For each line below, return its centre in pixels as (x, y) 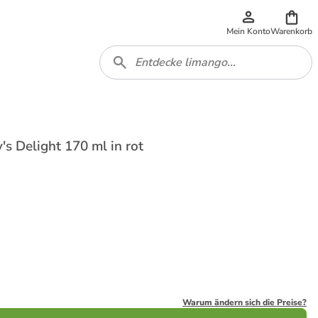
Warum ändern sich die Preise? (245, 302)
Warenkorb (291, 31)
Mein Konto (248, 31)
